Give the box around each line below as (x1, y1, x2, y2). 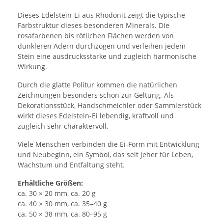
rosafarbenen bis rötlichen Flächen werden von (18, 30, 174, 40)
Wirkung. (18, 61, 47, 71)
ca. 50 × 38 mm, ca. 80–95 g (18, 209, 107, 219)
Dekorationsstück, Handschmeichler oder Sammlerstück (18, 100, 201, 110)
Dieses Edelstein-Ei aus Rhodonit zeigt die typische (18, 10, 185, 20)
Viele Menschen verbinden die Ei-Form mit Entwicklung (18, 139, 199, 149)
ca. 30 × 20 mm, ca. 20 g (18, 188, 96, 198)
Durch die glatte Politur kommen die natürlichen (18, 80, 177, 89)
